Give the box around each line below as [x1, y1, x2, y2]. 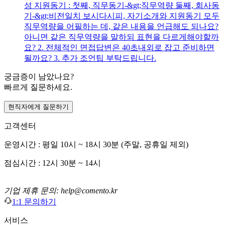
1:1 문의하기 [12, 197, 56, 206]
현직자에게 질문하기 [8, 103, 69, 111]
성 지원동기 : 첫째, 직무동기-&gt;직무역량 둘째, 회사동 [24, 1, 219, 10]
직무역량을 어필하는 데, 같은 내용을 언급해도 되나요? [24, 22, 218, 31]
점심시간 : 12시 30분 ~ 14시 [4, 159, 101, 168]
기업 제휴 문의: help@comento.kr [4, 186, 118, 195]
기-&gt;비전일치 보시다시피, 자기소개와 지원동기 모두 [24, 12, 219, 21]
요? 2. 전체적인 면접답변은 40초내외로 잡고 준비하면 [24, 43, 214, 52]
